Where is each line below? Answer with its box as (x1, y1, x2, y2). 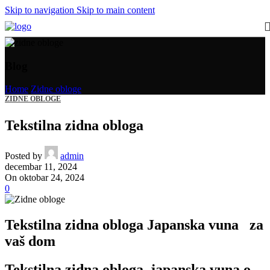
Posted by (5, 151, 42, 162)
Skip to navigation (5, 5, 77, 15)
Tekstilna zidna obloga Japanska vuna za (5, 217, 263, 233)
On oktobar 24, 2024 (5, 172, 84, 183)
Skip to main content (77, 5, 155, 15)
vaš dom (5, 233, 55, 250)
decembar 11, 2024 (5, 162, 77, 172)
